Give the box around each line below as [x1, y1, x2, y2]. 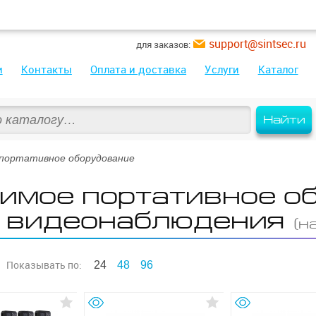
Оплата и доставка [90, 63, 187, 76]
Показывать [6, 259, 66, 272]
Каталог [257, 63, 298, 76]
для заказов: [135, 39, 190, 50]
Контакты [20, 63, 72, 76]
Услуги [205, 63, 240, 76]
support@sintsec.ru [209, 37, 306, 51]
